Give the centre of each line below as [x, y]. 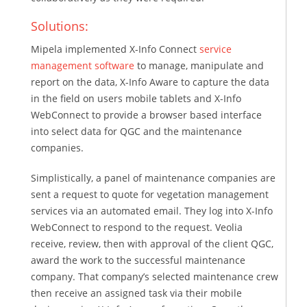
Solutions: [60, 26]
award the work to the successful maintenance [138, 260]
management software [83, 65]
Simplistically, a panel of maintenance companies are [153, 177]
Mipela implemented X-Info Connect [115, 49]
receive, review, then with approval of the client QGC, [152, 243]
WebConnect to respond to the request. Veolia [137, 227]
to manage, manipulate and [199, 65]
